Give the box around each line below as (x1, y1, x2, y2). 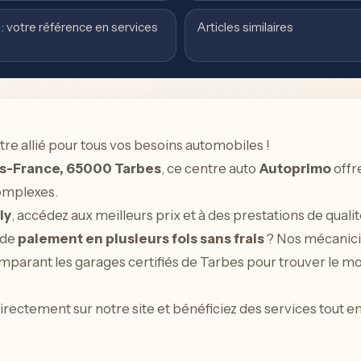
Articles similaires (197, 19, 293, 35)
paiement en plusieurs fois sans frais (17, 230, 264, 247)
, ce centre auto (160, 160, 259, 176)
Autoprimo (258, 160, 331, 176)
